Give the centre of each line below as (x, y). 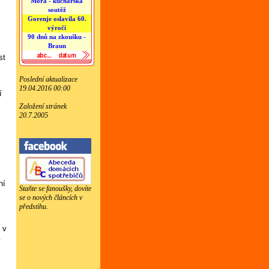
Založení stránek (43, 106)
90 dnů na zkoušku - (57, 37)
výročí (57, 28)
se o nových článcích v (51, 198)
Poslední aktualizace (48, 79)
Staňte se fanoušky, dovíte (55, 189)
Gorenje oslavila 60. (57, 19)
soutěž (57, 10)
